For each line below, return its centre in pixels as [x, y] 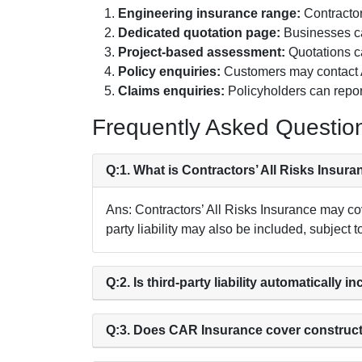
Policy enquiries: [169, 72]
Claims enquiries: [171, 91]
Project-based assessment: [202, 53]
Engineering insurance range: [209, 14]
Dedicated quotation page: [199, 33]
